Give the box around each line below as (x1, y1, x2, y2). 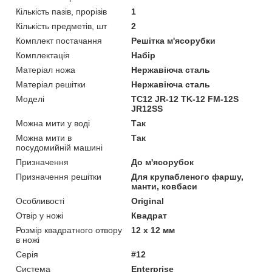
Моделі (16, 93, 44, 104)
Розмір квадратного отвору (16, 225, 122, 235)
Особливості (16, 195, 64, 206)
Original (131, 195, 165, 206)
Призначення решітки (16, 171, 101, 182)
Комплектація (16, 50, 70, 60)
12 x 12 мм (131, 225, 175, 235)
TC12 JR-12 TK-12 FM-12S (131, 93, 239, 104)
